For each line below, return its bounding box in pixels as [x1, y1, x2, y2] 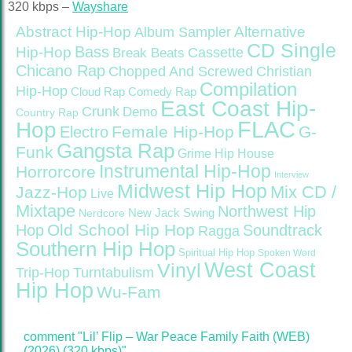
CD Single [247, 39, 336, 61]
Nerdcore [79, 207, 125, 219]
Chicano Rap [16, 62, 105, 79]
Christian [256, 63, 312, 79]
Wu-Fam [97, 283, 161, 302]
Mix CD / [270, 182, 336, 202]
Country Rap [16, 106, 79, 119]
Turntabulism [73, 265, 154, 280]
